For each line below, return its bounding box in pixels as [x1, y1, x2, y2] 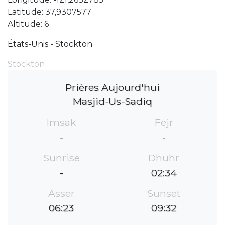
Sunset [147, 187, 180, 199]
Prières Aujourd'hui [65, 81, 160, 93]
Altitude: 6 [8, 19, 49, 29]
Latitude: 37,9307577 [8, 7, 91, 17]
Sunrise [43, 151, 80, 164]
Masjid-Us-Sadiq [73, 95, 152, 107]
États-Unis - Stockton [8, 39, 92, 49]
